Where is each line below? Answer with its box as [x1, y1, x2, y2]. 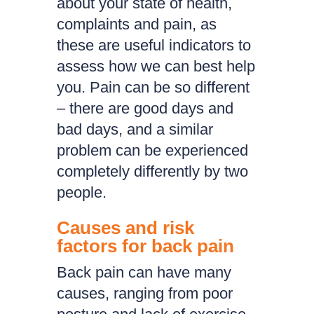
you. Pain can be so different [56, 78, 250, 96]
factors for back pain [56, 235, 234, 257]
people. [56, 184, 111, 201]
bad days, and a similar [56, 121, 213, 138]
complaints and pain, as [56, 15, 217, 33]
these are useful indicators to [56, 36, 251, 54]
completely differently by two [56, 163, 248, 180]
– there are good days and [56, 100, 233, 117]
